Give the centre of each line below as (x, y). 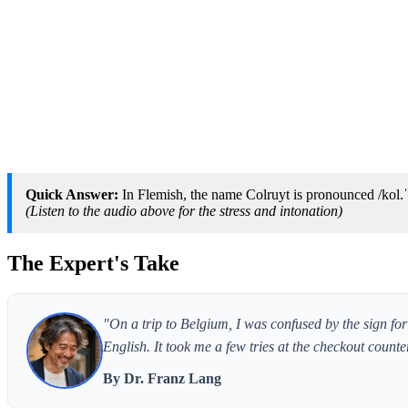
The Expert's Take (93, 263)
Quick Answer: (72, 194)
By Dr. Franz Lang (162, 379)
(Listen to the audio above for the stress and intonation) (184, 210)
